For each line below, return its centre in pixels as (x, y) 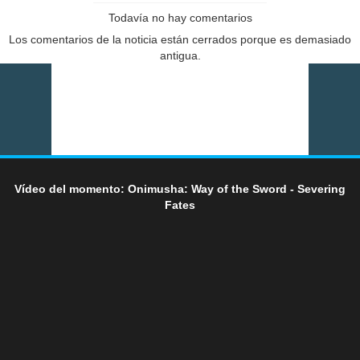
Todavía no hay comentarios (180, 18)
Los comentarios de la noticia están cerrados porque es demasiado (180, 40)
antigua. (180, 56)
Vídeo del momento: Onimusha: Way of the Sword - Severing (180, 189)
